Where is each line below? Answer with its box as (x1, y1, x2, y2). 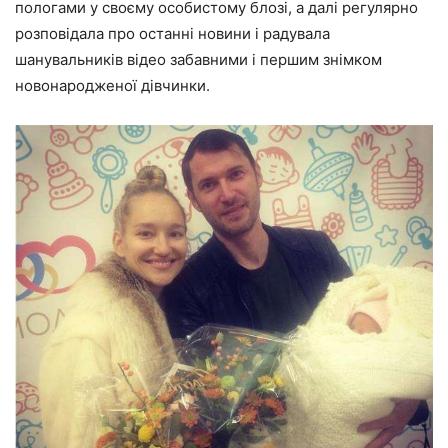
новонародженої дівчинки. (15, 75, 210, 95)
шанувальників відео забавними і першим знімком (15, 49, 382, 69)
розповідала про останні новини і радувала (15, 23, 330, 43)
